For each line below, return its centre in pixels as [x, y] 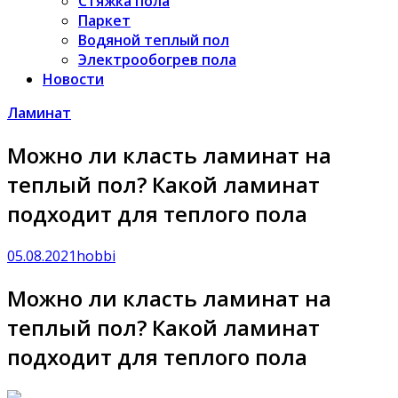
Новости [73, 79]
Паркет [104, 20]
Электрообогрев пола [157, 60]
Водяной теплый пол [154, 40]
